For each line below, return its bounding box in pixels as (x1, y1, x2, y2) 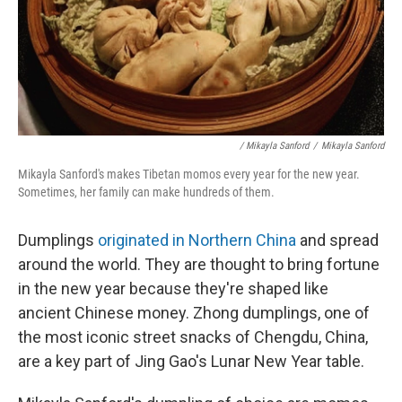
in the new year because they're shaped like (18, 278, 328, 298)
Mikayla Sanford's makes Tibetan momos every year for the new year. (18, 166, 360, 181)
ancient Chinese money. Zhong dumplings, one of (18, 302, 370, 322)
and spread (296, 230, 379, 249)
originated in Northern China (98, 230, 296, 249)
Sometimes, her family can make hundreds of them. (18, 184, 275, 199)
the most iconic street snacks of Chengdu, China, (18, 327, 368, 346)
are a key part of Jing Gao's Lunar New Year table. (18, 351, 364, 371)
